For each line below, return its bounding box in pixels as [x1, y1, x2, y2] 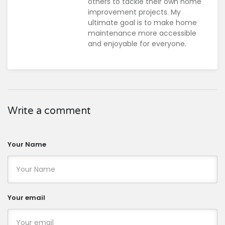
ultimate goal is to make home [88, 18, 197, 28]
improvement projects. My [88, 7, 181, 18]
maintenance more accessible [88, 28, 196, 39]
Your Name [8, 139, 46, 149]
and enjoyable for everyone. [88, 39, 186, 49]
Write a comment [8, 105, 91, 118]
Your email [8, 193, 45, 203]
